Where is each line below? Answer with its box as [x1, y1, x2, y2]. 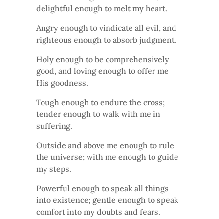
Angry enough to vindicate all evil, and [36, 22, 176, 33]
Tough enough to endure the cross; [36, 97, 165, 107]
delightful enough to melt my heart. [36, 3, 167, 13]
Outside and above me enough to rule [36, 140, 174, 150]
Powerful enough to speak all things [36, 183, 169, 193]
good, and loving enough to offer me [36, 66, 169, 76]
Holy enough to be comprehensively [36, 54, 169, 64]
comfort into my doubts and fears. [36, 206, 160, 217]
